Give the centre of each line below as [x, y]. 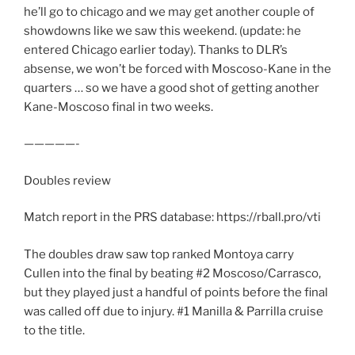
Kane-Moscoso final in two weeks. [118, 107]
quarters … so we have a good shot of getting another [172, 88]
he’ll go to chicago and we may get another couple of [169, 11]
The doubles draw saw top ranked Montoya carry [159, 254]
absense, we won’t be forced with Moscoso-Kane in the [177, 69]
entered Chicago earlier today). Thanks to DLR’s [156, 50]
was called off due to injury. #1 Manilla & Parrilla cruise [174, 311]
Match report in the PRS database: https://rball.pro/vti [172, 218]
